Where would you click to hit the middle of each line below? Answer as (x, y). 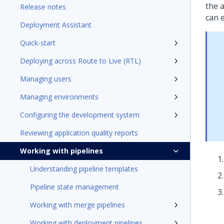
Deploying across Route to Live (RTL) (80, 61)
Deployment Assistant (56, 25)
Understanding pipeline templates (84, 169)
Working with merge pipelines (77, 205)
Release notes (43, 7)
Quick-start (38, 43)
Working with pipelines (61, 151)
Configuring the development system (80, 115)
